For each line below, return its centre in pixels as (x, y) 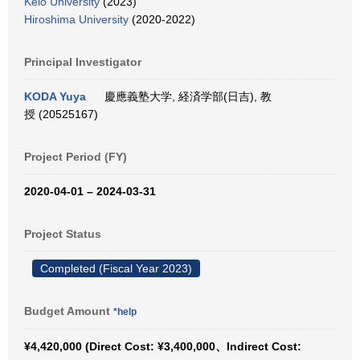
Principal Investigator (83, 62)
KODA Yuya (55, 96)
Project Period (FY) (76, 157)
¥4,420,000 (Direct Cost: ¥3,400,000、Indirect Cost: (163, 346)
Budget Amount (69, 311)
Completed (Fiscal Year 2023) (116, 268)
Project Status (63, 234)
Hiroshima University (76, 19)
